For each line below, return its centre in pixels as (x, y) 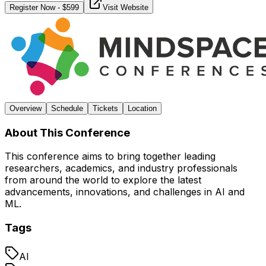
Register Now (32, 7)
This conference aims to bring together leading (110, 156)
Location (142, 108)
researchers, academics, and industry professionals (121, 168)
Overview (26, 108)
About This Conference (67, 132)
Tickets (105, 108)
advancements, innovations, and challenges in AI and (125, 192)
